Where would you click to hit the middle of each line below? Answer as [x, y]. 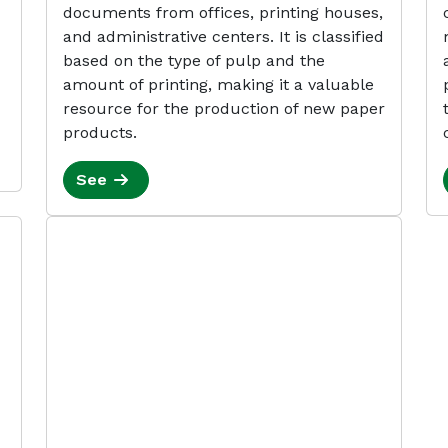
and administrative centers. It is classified [223, 36]
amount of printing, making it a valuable [218, 84]
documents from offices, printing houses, [223, 12]
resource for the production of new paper [224, 108]
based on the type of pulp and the [194, 60]
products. [100, 132]
